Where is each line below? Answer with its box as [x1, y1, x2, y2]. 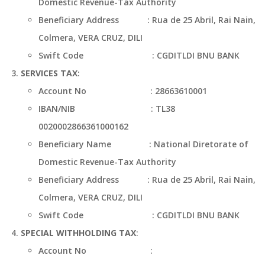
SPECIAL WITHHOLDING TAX [21, 227, 136, 238]
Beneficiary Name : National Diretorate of [38, 138, 248, 150]
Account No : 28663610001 [38, 85, 238, 96]
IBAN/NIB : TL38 [38, 103, 175, 114]
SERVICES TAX [21, 67, 77, 79]
